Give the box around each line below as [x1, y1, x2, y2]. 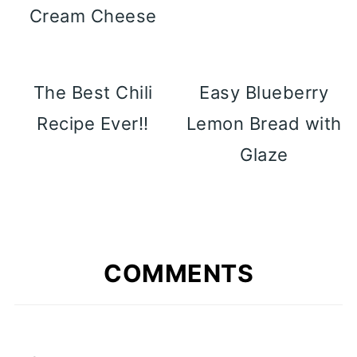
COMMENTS [104, 258, 253, 288]
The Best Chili [33, 81, 153, 103]
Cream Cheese [29, 5, 157, 26]
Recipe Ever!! [37, 112, 149, 134]
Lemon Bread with [186, 112, 342, 134]
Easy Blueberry [199, 81, 329, 103]
